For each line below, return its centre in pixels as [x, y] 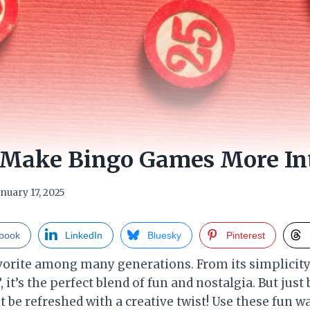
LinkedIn [83, 236]
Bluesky [164, 236]
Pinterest [245, 236]
